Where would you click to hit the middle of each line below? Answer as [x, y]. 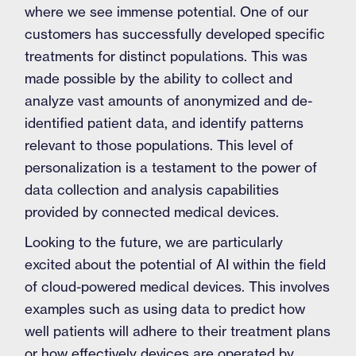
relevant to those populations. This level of [159, 145]
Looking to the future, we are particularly [154, 242]
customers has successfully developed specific [175, 34]
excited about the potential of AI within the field [176, 264]
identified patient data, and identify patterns [164, 123]
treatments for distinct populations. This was [166, 56]
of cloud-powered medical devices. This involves [178, 286]
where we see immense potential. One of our [167, 12]
